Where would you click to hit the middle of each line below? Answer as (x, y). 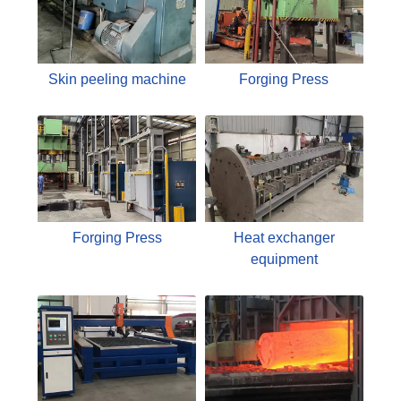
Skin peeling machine (117, 80)
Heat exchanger (284, 237)
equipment (284, 259)
